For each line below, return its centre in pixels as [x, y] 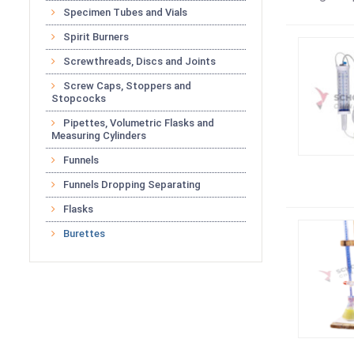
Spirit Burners [96, 37]
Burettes [84, 233]
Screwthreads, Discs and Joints [139, 61]
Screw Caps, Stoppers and [127, 86]
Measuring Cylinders [99, 136]
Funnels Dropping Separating [132, 185]
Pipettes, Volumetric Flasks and [139, 123]
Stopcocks [79, 98]
